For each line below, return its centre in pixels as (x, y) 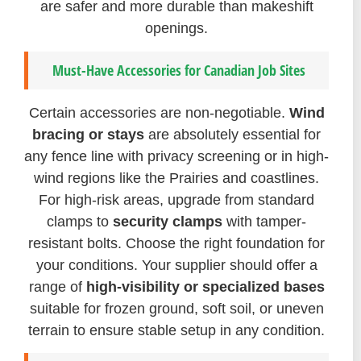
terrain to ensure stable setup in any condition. (176, 330)
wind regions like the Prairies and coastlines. (176, 178)
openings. (176, 29)
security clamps (168, 221)
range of (57, 286)
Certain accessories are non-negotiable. (159, 112)
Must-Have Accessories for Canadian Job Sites (178, 70)
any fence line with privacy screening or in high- (176, 156)
